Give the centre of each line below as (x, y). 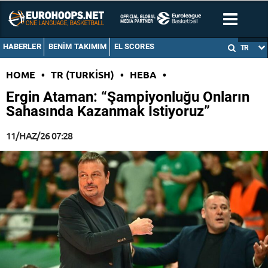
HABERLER (22, 47)
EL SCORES (134, 47)
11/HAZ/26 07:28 (39, 135)
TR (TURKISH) (83, 75)
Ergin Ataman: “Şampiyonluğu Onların (128, 97)
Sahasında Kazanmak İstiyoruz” (108, 112)
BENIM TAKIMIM (77, 47)
